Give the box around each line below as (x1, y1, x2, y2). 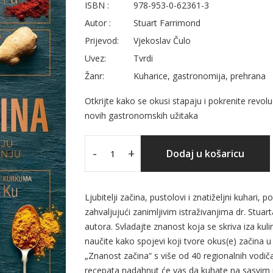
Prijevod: (85, 35, 119, 46)
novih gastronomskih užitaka (85, 110, 198, 121)
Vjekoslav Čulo (133, 35, 191, 46)
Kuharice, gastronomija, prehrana (133, 70, 266, 82)
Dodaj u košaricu (166, 147, 244, 160)
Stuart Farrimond (133, 17, 200, 29)
